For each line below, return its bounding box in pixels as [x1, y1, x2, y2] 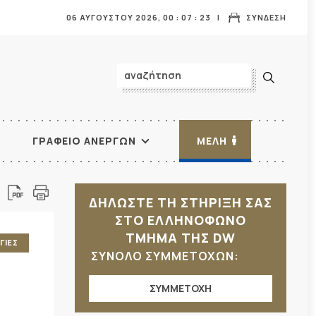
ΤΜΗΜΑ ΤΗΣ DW [126, 229, 236, 246]
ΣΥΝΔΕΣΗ [246, 12, 286, 23]
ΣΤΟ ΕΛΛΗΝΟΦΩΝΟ [115, 212, 246, 229]
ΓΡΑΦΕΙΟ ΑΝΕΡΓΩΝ [32, 134, 137, 147]
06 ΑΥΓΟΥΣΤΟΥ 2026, [66, 12, 163, 23]
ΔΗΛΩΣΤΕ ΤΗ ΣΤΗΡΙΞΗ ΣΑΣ [89, 194, 272, 211]
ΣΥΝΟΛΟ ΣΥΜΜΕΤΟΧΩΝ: [91, 248, 242, 264]
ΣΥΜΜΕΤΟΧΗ [150, 281, 212, 295]
